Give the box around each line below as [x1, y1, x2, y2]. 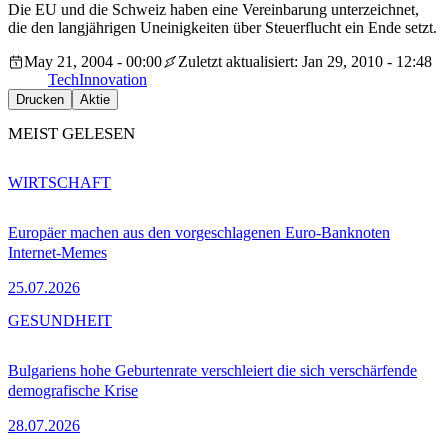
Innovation [79, 71, 147, 89]
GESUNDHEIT [8, 311, 112, 329]
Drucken [16, 92, 64, 108]
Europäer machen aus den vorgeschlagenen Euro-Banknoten [8, 223, 390, 241]
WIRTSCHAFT [8, 173, 111, 191]
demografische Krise [8, 381, 138, 399]
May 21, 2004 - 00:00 [24, 53, 162, 71]
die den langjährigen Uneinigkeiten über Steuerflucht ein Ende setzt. [8, 19, 437, 37]
